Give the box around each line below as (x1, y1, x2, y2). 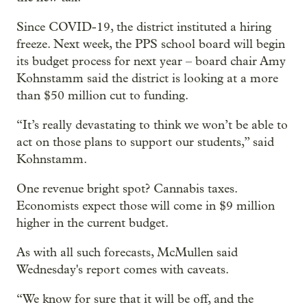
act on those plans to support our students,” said (16, 135, 274, 149)
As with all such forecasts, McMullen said (16, 245, 238, 260)
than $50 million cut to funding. (16, 88, 188, 103)
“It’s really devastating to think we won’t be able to (16, 118, 288, 132)
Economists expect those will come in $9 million (16, 199, 275, 213)
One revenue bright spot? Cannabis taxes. (16, 182, 237, 196)
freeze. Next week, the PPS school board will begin (16, 37, 285, 51)
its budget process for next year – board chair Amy (16, 54, 286, 69)
